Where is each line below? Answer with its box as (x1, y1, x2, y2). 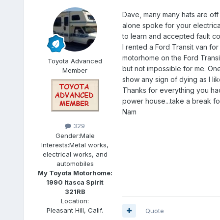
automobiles (56, 159, 94, 167)
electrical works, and (42, 150, 108, 158)
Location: (61, 196, 89, 205)
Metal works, (69, 140, 109, 149)
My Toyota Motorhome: (37, 168, 112, 177)
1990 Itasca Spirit (46, 178, 104, 186)
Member (62, 66, 88, 75)
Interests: (41, 140, 70, 149)
